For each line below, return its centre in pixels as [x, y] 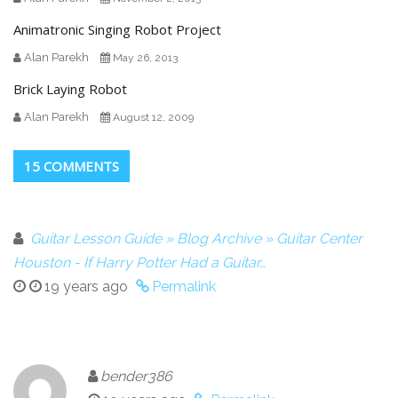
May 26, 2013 [145, 58]
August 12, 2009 [153, 118]
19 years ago [86, 287]
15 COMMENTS [72, 167]
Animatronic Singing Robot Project [117, 30]
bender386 [136, 377]
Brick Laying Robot [70, 89]
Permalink [184, 287]
